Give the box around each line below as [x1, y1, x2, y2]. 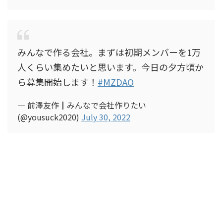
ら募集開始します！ [17, 75, 98, 88]
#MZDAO [98, 75, 134, 88]
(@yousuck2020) [17, 111, 81, 123]
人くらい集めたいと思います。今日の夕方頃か [17, 60, 204, 73]
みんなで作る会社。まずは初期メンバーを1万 [17, 46, 201, 58]
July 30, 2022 [81, 111, 130, 123]
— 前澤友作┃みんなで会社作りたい [17, 99, 146, 111]
